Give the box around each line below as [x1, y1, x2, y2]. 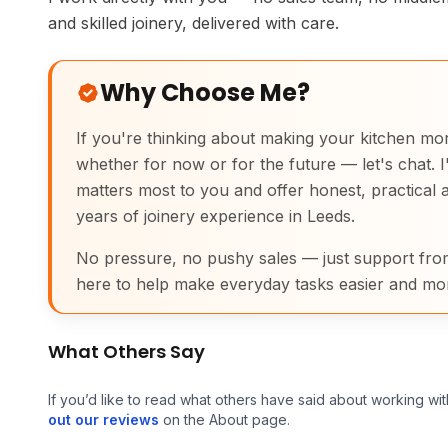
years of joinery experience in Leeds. [76, 206, 355, 226]
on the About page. [159, 411, 290, 428]
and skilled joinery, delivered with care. [48, 13, 339, 33]
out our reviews [48, 411, 159, 428]
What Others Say [48, 339, 205, 364]
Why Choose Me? [100, 76, 310, 109]
